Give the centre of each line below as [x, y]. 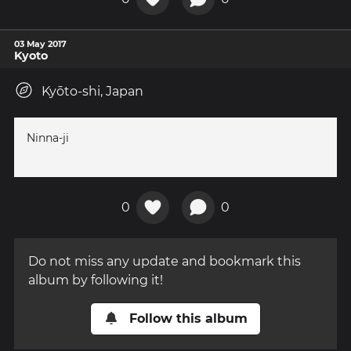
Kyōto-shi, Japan [92, 92]
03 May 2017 [40, 44]
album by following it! [96, 280]
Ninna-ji [48, 138]
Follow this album [188, 318]
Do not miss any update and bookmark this [165, 261]
